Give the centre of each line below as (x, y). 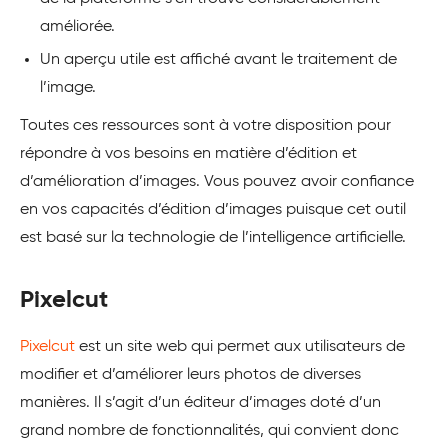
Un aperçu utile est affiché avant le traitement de (218, 59)
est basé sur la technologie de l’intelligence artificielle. (213, 237)
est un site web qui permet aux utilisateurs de (240, 346)
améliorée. (77, 26)
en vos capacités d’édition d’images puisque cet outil (213, 209)
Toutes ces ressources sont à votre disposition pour (205, 125)
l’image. (68, 87)
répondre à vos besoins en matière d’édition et (188, 153)
